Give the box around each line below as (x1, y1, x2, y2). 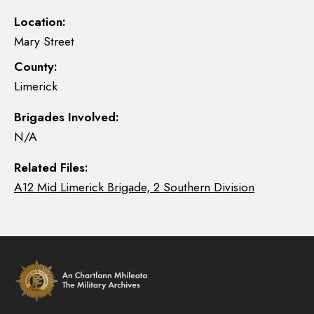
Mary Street (14, 32, 74, 50)
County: (14, 57, 57, 76)
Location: (14, 13, 66, 31)
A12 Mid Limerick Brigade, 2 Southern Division (14, 178, 254, 196)
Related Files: (14, 158, 88, 177)
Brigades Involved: (14, 108, 119, 126)
